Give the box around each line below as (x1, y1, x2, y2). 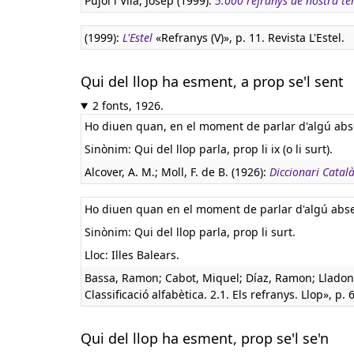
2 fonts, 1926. (92, 98, 164, 113)
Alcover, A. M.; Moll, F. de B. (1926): (85, 164, 269, 179)
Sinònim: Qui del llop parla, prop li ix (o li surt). (85, 141, 333, 156)
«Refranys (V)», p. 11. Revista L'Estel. (153, 30, 345, 45)
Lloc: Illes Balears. (85, 247, 179, 262)
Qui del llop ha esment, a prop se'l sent (81, 72, 344, 91)
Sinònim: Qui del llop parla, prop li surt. (85, 224, 296, 239)
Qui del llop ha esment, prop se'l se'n (81, 329, 329, 348)
